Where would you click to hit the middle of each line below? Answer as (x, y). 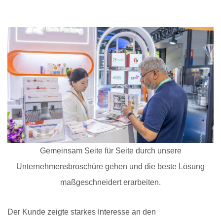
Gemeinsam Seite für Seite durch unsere (110, 151)
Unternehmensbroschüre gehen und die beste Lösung (110, 167)
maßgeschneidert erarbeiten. (110, 183)
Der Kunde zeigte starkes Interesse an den (82, 212)
